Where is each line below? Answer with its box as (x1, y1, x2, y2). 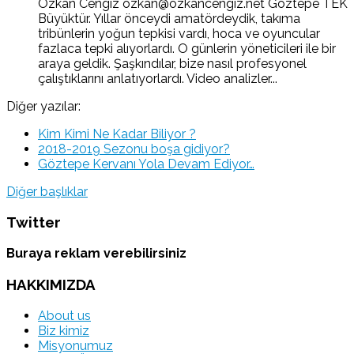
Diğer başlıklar (6, 183, 88, 199)
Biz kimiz (38, 322, 89, 338)
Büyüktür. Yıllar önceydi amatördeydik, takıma (38, 10, 300, 26)
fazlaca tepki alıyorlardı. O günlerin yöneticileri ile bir (38, 40, 336, 56)
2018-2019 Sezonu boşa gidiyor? (38, 141, 230, 156)
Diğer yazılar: (6, 98, 81, 114)
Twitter (6, 213, 61, 232)
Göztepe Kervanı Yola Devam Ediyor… (38, 156, 254, 171)
